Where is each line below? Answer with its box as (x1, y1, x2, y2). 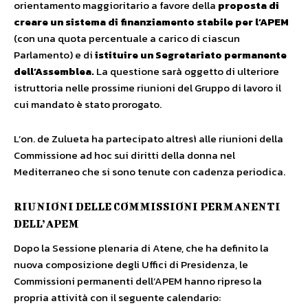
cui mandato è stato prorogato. (14, 96, 162, 112)
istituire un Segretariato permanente (95, 47, 287, 63)
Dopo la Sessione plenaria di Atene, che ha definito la (14, 240, 269, 256)
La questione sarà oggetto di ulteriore (94, 63, 279, 79)
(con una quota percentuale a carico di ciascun (14, 30, 240, 46)
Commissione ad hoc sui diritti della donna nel (14, 147, 235, 163)
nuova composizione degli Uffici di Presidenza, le (14, 256, 248, 272)
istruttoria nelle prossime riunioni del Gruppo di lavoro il (14, 80, 281, 96)
